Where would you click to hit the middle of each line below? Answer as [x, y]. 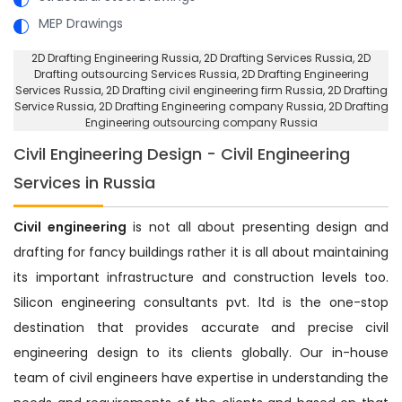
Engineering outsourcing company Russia [201, 122]
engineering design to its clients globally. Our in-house [201, 352]
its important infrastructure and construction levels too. [201, 277]
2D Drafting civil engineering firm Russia [214, 90]
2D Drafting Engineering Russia [115, 57]
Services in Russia [84, 182]
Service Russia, [56, 106]
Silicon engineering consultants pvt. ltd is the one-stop [201, 302]
